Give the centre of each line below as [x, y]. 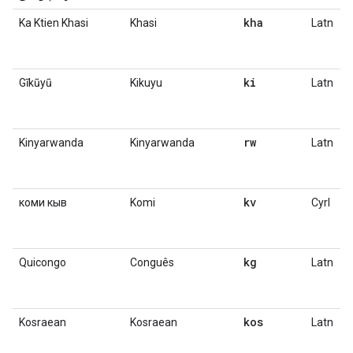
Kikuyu [146, 83]
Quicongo [43, 262]
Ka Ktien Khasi [54, 23]
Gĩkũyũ [35, 83]
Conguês [152, 262]
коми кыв [43, 203]
